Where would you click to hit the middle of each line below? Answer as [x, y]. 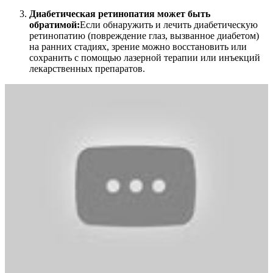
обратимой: [55, 25]
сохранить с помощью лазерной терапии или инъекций [145, 58]
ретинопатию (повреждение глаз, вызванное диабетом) [144, 36]
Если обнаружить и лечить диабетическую [169, 25]
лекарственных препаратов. [87, 69]
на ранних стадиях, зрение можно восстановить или [138, 47]
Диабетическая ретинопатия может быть [120, 14]
